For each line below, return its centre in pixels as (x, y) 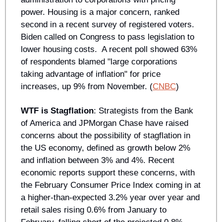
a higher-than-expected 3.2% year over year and (110, 197)
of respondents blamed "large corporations (99, 61)
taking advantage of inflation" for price (91, 74)
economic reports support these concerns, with (108, 172)
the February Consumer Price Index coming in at (111, 185)
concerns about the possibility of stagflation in (106, 135)
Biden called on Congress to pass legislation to (108, 37)
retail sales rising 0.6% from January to (94, 210)
